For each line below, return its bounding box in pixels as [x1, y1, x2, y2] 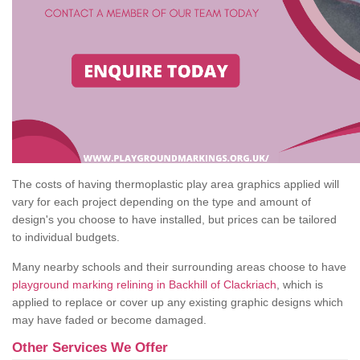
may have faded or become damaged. [12, 313, 207, 327]
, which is [276, 278, 323, 292]
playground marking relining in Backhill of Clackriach [12, 278, 276, 292]
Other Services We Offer [12, 340, 168, 356]
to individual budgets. [12, 231, 120, 244]
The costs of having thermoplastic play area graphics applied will [12, 178, 339, 191]
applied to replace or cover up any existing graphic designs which [12, 296, 343, 309]
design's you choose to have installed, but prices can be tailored [12, 213, 337, 227]
